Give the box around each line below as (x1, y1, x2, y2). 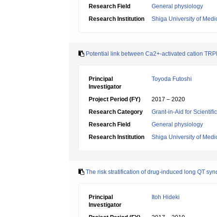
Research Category (89, 108, 143, 115)
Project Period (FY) (89, 96, 140, 103)
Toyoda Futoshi (152, 76, 192, 82)
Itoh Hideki (152, 194, 180, 201)
